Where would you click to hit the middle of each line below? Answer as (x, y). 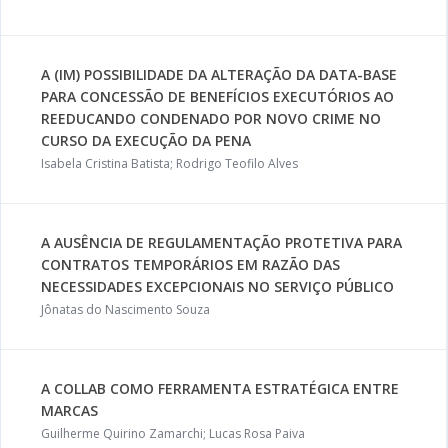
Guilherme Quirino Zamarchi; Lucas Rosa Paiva (173, 433)
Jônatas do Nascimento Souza (125, 309)
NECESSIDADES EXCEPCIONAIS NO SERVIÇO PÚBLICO (217, 286)
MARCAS (69, 410)
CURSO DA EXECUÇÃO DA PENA (146, 140)
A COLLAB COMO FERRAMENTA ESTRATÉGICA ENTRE (220, 388)
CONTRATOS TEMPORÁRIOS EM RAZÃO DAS (190, 264)
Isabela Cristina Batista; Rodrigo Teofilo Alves (169, 163)
